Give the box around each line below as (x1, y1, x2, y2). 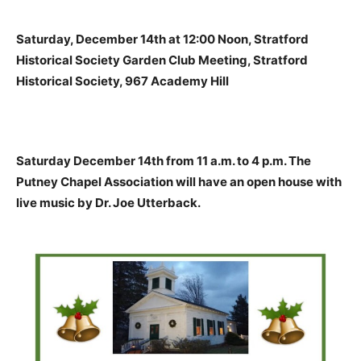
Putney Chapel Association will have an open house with (16, 174, 342, 190)
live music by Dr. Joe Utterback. (16, 195, 201, 211)
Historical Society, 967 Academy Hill (16, 73, 229, 89)
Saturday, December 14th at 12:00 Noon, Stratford (16, 31, 309, 48)
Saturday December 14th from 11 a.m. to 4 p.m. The (16, 153, 311, 169)
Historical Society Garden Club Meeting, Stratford (16, 52, 308, 68)
